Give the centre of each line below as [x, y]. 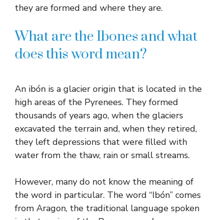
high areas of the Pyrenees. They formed [96, 102]
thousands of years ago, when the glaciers [99, 115]
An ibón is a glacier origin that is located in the [108, 89]
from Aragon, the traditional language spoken [107, 208]
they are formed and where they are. [89, 8]
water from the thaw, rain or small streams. [102, 155]
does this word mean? [81, 54]
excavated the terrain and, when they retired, [106, 128]
